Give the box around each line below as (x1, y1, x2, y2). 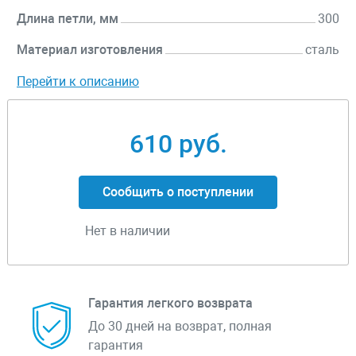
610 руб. (129, 129, 227, 160)
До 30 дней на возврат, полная (88, 319, 272, 335)
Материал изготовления (17, 42, 163, 58)
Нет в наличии (85, 223, 170, 239)
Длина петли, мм (17, 11, 118, 27)
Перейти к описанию (17, 74, 139, 90)
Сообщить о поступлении (103, 184, 253, 200)
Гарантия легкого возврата (88, 296, 253, 311)
